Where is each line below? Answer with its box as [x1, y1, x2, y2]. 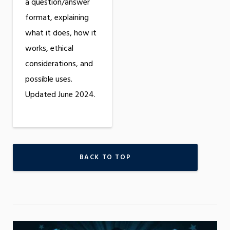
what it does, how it [25, 27, 97, 41]
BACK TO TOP [79, 152, 131, 163]
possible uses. [25, 73, 72, 87]
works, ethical [25, 42, 73, 56]
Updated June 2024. [25, 88, 95, 102]
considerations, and [25, 57, 93, 71]
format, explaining [25, 11, 89, 25]
